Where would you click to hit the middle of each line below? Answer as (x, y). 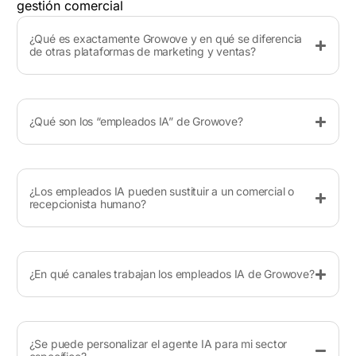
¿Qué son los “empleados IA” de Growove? (136, 122)
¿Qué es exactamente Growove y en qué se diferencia (166, 39)
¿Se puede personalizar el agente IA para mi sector (158, 344)
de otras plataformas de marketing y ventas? (142, 52)
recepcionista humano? (87, 204)
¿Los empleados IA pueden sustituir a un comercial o (161, 192)
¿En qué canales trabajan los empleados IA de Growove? (172, 274)
